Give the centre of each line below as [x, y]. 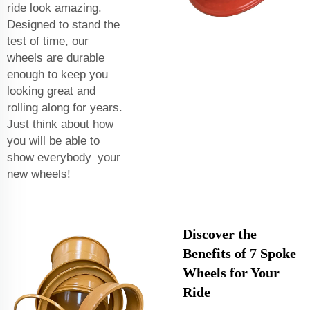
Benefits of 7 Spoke [239, 253]
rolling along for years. [65, 107]
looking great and [51, 91]
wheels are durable [56, 57]
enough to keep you [61, 74]
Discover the [220, 234]
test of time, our [48, 41]
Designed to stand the [63, 24]
